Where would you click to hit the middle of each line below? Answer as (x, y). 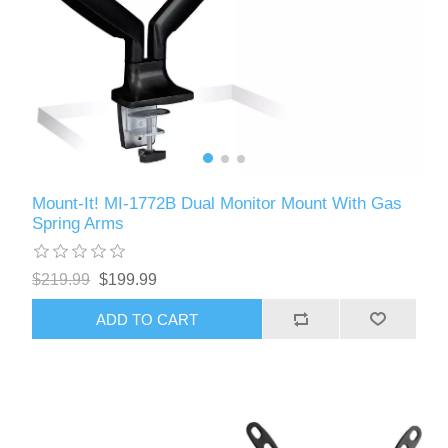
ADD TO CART (147, 319)
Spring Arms (78, 224)
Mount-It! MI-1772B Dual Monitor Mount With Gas (217, 204)
